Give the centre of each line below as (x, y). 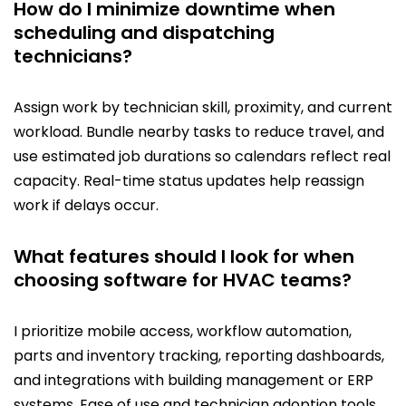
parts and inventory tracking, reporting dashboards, (199, 356)
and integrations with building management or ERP (193, 381)
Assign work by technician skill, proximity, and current (203, 108)
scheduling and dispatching (144, 33)
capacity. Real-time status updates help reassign (189, 181)
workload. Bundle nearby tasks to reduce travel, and (199, 132)
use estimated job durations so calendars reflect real (202, 157)
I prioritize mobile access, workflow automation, (183, 332)
